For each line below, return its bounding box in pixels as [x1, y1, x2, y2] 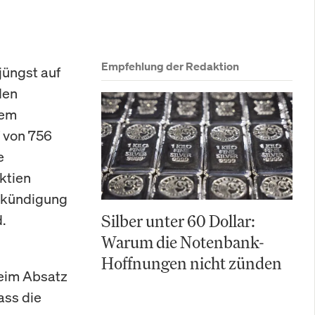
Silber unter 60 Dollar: [101, 210, 255, 231]
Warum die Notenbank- [101, 231, 264, 252]
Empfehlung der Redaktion [101, 59, 239, 73]
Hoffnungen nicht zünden [101, 252, 282, 274]
